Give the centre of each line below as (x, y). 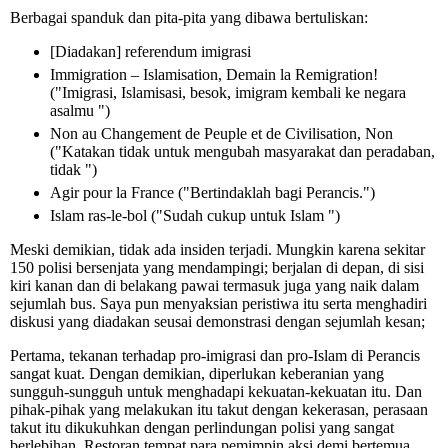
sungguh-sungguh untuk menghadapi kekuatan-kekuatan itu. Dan (216, 392)
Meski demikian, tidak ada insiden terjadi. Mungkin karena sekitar (217, 250)
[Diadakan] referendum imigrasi (150, 52)
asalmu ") (80, 111)
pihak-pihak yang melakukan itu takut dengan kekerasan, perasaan (219, 410)
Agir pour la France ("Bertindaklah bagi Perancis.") (212, 193)
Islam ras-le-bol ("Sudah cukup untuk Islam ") (195, 216)
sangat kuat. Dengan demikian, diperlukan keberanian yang (197, 374)
